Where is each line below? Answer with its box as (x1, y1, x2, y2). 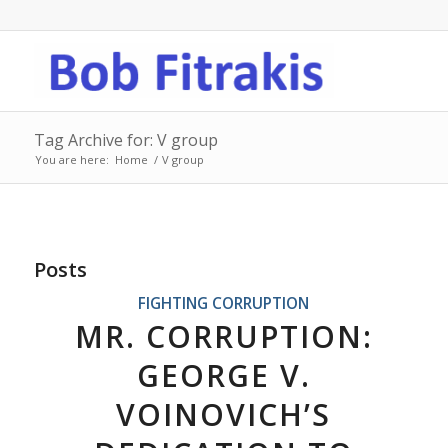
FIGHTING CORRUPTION (138, 293, 310, 313)
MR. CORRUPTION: (74, 316, 373, 357)
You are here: (34, 152, 109, 167)
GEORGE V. (136, 355, 311, 396)
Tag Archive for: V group (33, 129, 218, 151)
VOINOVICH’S (116, 394, 332, 435)
